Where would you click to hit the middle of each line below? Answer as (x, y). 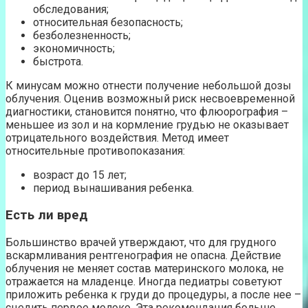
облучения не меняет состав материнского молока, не (145, 268)
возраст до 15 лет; (80, 175)
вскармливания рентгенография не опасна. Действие (143, 255)
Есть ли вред (47, 216)
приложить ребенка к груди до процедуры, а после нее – (153, 294)
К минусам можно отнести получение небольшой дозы (148, 86)
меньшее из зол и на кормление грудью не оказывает (147, 125)
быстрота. (58, 62)
